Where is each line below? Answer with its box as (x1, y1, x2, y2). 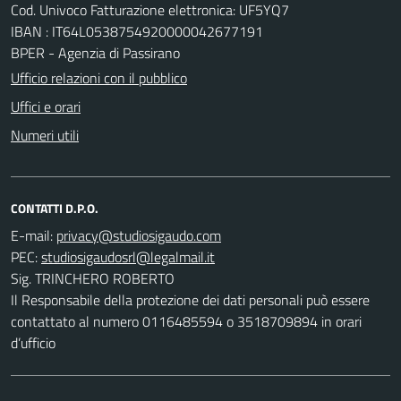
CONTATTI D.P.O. (11, 198, 98, 218)
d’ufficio (11, 331, 55, 354)
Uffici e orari (11, 95, 81, 117)
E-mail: (11, 224, 53, 246)
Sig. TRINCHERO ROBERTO (11, 267, 175, 289)
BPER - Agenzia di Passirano (11, 41, 180, 64)
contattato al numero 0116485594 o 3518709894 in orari (11, 310, 362, 332)
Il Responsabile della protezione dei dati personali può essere (11, 288, 370, 311)
